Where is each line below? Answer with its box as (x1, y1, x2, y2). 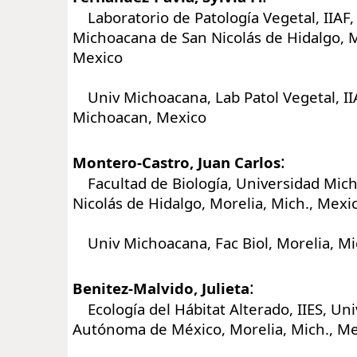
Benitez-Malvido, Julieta (73, 277, 249, 298)
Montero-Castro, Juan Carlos (73, 151, 280, 172)
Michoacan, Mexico (73, 106, 206, 127)
